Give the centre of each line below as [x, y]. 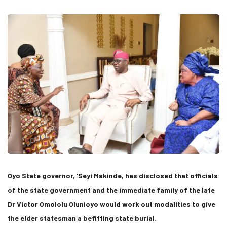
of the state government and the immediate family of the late [111, 190]
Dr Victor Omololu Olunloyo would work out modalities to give [111, 204]
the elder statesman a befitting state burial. [82, 218]
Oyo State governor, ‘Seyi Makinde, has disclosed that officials [113, 176]
